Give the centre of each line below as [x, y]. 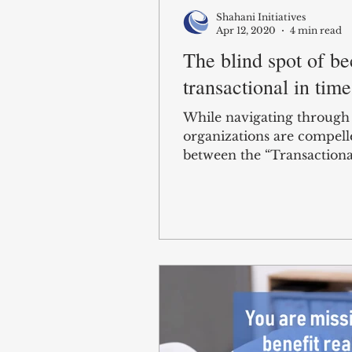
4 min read [316, 30]
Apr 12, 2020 [246, 30]
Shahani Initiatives [261, 17]
